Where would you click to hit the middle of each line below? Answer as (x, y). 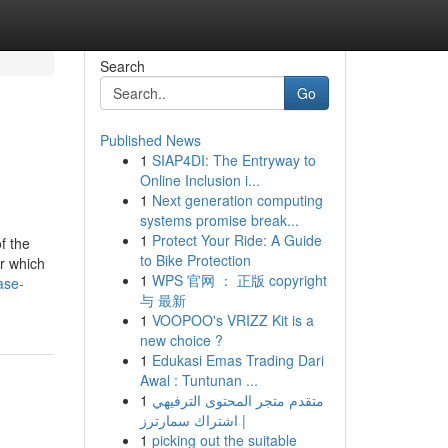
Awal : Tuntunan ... (198, 380)
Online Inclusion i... (199, 180)
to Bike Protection (195, 260)
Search (122, 66)
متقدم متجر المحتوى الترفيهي (237, 400)
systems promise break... (219, 220)
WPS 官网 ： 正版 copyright (239, 280)
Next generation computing (237, 200)
